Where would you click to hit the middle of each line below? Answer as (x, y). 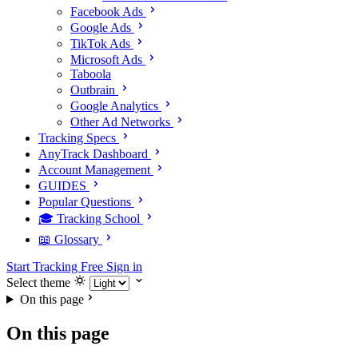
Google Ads (101, 28)
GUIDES (62, 186)
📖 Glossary (69, 239)
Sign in (124, 267)
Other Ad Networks (120, 122)
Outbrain (93, 90)
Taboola (91, 74)
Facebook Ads (107, 12)
